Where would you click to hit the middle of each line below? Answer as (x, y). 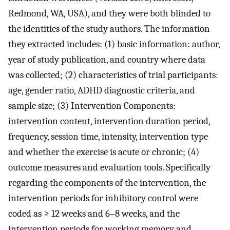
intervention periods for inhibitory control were (103, 198)
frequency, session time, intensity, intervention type (108, 137)
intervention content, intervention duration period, (109, 121)
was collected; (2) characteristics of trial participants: (113, 75)
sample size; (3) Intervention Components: (92, 106)
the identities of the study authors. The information (109, 29)
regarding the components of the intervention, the (107, 183)
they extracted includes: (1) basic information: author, (114, 44)
